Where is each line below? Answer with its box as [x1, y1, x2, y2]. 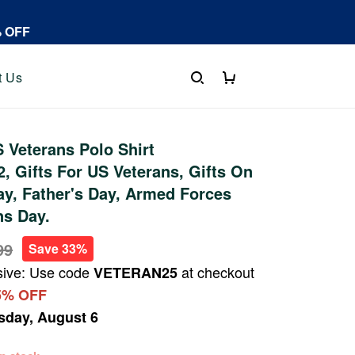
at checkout [177, 261, 255, 282]
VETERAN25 [94, 262, 178, 283]
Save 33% [29, 239, 88, 258]
